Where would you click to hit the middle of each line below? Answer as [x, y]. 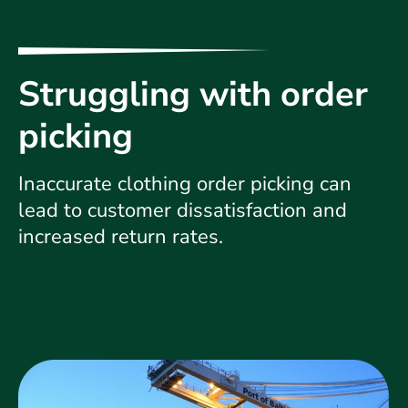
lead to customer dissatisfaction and [183, 211]
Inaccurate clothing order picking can [185, 184]
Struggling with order [193, 95]
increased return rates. [121, 237]
